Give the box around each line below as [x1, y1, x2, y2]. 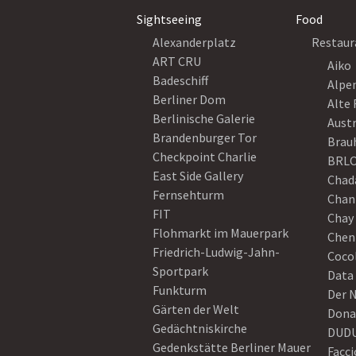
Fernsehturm [153, 187, 224, 203]
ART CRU [153, 53, 201, 69]
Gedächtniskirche [153, 320, 247, 336]
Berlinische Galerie [153, 110, 255, 126]
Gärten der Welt [153, 301, 239, 317]
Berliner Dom [153, 91, 226, 107]
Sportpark [153, 263, 208, 279]
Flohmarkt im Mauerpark [153, 225, 288, 241]
